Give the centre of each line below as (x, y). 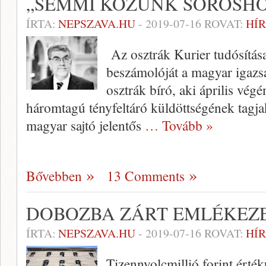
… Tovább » (179, 126)
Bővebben (54, 176)
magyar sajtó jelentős (85, 126)
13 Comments (146, 176)
